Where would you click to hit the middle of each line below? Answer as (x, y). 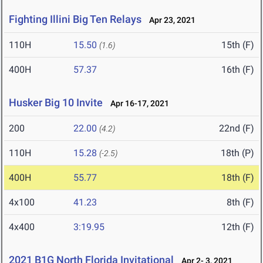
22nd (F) (237, 129)
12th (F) (238, 227)
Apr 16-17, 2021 (137, 104)
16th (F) (238, 70)
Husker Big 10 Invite (56, 103)
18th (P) (237, 153)
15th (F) (238, 45)
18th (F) (238, 178)
